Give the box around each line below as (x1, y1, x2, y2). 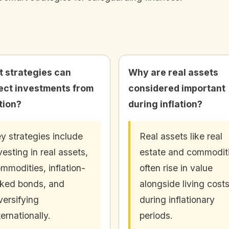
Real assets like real (140, 130, 222, 142)
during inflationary (140, 194, 215, 205)
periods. (140, 210, 173, 221)
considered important (128, 82, 225, 94)
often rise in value (140, 162, 213, 173)
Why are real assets (128, 66, 218, 78)
